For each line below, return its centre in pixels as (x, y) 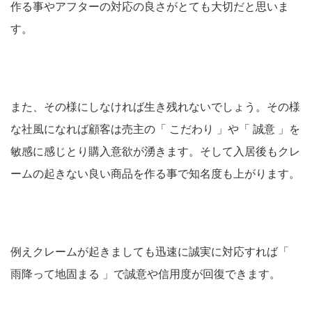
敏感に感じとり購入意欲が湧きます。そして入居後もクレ (155, 152)
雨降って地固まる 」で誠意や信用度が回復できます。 (146, 274)
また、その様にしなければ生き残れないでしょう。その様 (155, 107)
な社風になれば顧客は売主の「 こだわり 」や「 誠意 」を (155, 130)
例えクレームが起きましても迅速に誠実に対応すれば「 (150, 252)
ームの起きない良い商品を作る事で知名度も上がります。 (155, 174)
